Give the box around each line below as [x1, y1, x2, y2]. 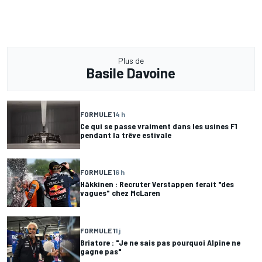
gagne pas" [80, 246, 122, 256]
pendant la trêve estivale [80, 130, 171, 140]
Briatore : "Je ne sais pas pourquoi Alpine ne [80, 237, 240, 247]
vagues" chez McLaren [80, 188, 160, 198]
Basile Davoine [87, 64, 175, 81]
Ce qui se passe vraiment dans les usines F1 [80, 121, 237, 132]
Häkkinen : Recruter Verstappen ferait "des [80, 179, 234, 189]
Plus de [118, 55, 144, 65]
